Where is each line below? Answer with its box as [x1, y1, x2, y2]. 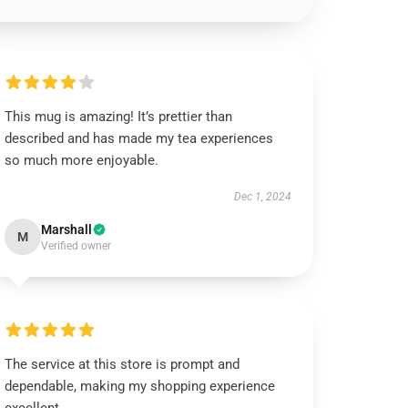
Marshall [41, 222, 93, 237]
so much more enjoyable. [5, 152, 159, 168]
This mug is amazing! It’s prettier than [5, 108, 233, 125]
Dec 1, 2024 [233, 190, 291, 203]
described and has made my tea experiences [5, 130, 274, 147]
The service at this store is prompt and [5, 356, 240, 372]
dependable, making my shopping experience [5, 378, 276, 394]
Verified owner [41, 240, 112, 252]
